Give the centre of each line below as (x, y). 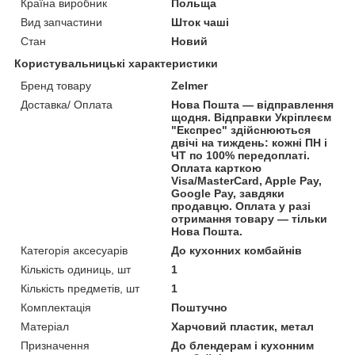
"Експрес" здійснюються (241, 130)
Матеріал (45, 326)
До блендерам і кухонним (243, 345)
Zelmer (190, 85)
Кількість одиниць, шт (76, 269)
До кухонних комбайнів (237, 250)
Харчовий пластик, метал (243, 326)
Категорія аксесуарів (74, 250)
